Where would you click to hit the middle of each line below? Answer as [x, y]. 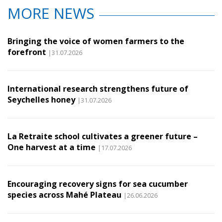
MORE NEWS [51, 13]
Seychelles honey [41, 100]
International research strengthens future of [98, 89]
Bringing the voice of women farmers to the [96, 41]
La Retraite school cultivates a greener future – [103, 137]
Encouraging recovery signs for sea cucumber [98, 184]
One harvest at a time [52, 147]
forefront [27, 52]
